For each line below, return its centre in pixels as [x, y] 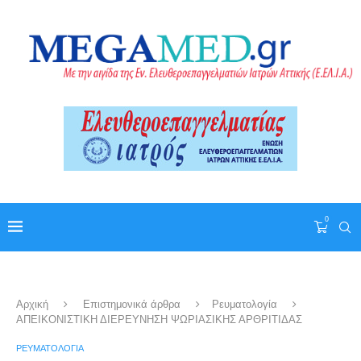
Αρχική [32, 305]
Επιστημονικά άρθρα [132, 305]
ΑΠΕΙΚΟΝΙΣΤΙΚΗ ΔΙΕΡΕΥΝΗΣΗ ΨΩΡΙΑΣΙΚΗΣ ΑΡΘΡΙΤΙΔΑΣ [159, 320]
